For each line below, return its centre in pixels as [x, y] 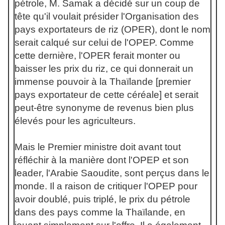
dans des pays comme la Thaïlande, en [100, 212]
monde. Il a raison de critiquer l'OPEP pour [106, 186]
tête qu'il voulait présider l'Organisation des [107, 16]
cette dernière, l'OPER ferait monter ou [97, 55]
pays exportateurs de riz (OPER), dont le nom [113, 29]
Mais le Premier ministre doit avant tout [98, 147]
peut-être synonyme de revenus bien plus [104, 108]
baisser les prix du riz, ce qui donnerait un [104, 69]
